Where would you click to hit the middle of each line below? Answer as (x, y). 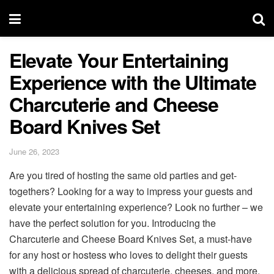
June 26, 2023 (34, 151)
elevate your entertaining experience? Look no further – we (136, 207)
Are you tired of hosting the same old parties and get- (123, 175)
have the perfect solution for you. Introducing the (113, 223)
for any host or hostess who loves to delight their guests (128, 254)
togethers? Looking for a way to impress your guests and (131, 191)
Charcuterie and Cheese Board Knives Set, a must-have (131, 239)
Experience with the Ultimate (133, 82)
